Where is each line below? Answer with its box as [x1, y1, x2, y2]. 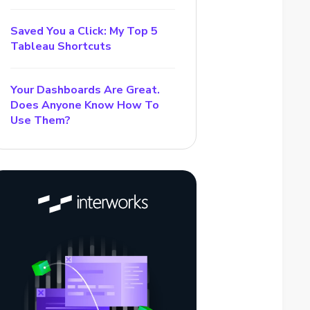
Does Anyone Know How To [10, 98, 160, 113]
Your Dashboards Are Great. [10, 82, 161, 98]
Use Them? [10, 113, 71, 128]
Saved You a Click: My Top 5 [10, 24, 158, 39]
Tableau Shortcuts [10, 39, 112, 54]
